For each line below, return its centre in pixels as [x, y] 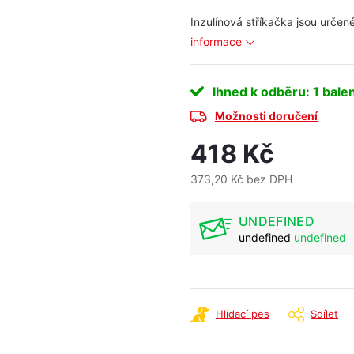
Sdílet [324, 314]
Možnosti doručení [266, 116]
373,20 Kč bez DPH [241, 179]
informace [216, 41]
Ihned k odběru [259, 92]
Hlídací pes [243, 314]
